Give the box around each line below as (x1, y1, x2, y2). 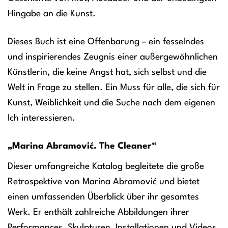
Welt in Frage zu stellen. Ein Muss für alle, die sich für (8, 83, 220, 93)
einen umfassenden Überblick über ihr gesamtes (8, 192, 199, 202)
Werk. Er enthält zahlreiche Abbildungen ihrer (8, 208, 189, 217)
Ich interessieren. (8, 114, 75, 123)
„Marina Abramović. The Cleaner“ (8, 142, 157, 151)
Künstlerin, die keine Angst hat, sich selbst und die (8, 68, 207, 77)
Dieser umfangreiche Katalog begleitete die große (8, 162, 204, 171)
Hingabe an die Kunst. (8, 10, 96, 19)
